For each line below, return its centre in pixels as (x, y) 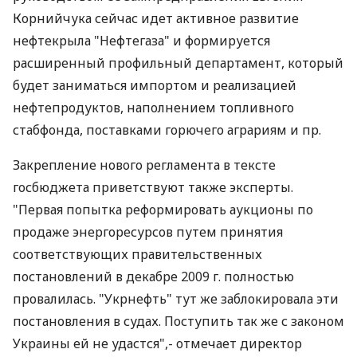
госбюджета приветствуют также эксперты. (153, 187)
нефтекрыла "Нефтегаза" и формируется (141, 41)
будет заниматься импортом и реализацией (155, 85)
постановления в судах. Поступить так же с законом (178, 321)
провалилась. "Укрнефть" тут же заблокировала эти (176, 299)
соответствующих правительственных (137, 254)
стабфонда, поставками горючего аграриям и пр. (167, 130)
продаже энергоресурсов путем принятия (148, 232)
